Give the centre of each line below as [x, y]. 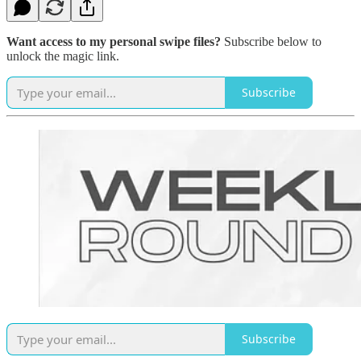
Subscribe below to [271, 41]
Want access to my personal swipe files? [114, 41]
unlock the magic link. [63, 56]
